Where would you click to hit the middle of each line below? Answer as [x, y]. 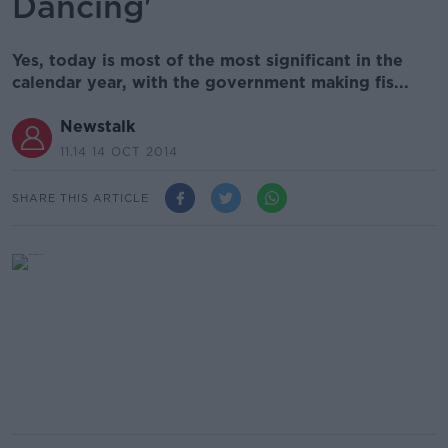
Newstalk [97, 126]
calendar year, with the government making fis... [210, 82]
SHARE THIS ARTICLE [80, 197]
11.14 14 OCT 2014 [119, 151]
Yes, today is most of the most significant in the [207, 60]
